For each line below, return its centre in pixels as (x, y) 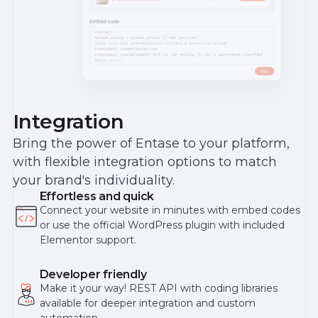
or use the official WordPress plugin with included (162, 225)
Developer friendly (93, 274)
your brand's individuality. (93, 180)
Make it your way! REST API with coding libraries (158, 288)
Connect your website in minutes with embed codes (170, 210)
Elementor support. (88, 240)
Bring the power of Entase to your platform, (151, 143)
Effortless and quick (97, 196)
